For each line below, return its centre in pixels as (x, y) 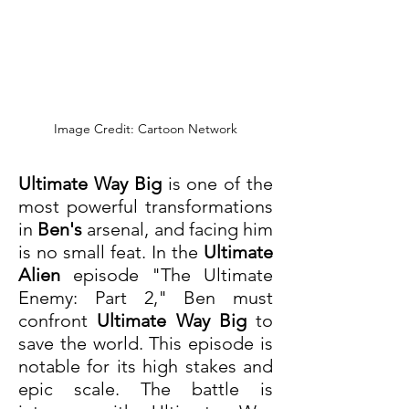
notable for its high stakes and (146, 367)
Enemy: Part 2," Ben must (146, 298)
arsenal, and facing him (178, 230)
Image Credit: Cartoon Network (146, 129)
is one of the (217, 184)
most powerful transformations (146, 207)
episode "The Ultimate (167, 275)
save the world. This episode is (146, 344)
